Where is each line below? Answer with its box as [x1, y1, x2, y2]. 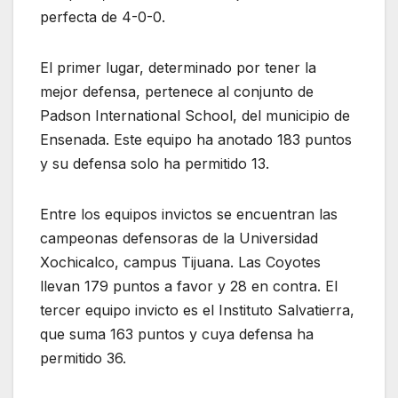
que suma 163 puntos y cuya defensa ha [40, 324, 314, 343]
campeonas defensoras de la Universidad [40, 228, 318, 247]
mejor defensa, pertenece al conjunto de [40, 82, 314, 100]
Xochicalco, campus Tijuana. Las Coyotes [40, 252, 321, 271]
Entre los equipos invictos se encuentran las [40, 204, 338, 223]
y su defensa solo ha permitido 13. [40, 154, 269, 172]
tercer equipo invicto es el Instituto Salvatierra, [40, 300, 354, 319]
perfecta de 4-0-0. [40, 7, 165, 26]
